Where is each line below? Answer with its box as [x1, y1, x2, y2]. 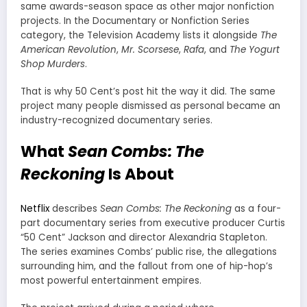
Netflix [21, 201, 49, 215]
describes [49, 201, 100, 215]
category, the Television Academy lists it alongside [21, 28, 260, 42]
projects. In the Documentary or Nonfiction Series [21, 14, 249, 27]
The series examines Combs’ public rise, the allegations [21, 245, 277, 258]
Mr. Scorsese [121, 42, 179, 56]
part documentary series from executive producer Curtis [21, 216, 285, 230]
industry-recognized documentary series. [21, 114, 212, 127]
